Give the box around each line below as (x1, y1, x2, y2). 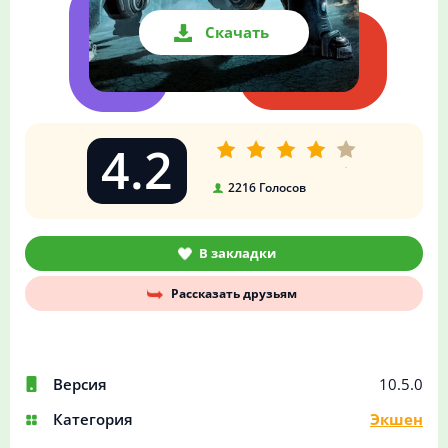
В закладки (199, 244, 276, 263)
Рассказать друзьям (171, 285, 297, 303)
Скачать (205, 22, 269, 43)
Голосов (256, 179, 306, 197)
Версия (53, 374, 107, 395)
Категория (53, 409, 133, 430)
